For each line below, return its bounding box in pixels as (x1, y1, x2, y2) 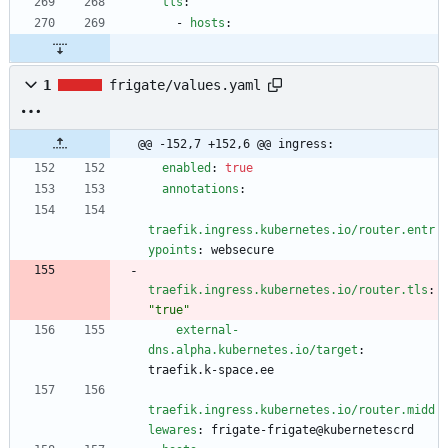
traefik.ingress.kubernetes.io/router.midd (148, 403, 435, 418)
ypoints (148, 243, 197, 258)
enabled (162, 161, 211, 176)
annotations (162, 182, 239, 197)
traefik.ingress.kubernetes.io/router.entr (148, 223, 435, 238)
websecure (211, 243, 274, 258)
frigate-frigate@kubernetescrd (211, 423, 414, 438)
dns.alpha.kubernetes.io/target (148, 343, 358, 358)
